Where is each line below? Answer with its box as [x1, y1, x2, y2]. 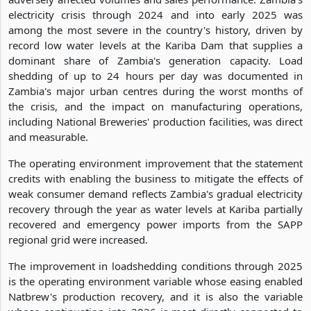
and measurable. [8, 129, 88, 144]
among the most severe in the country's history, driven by [8, 22, 303, 37]
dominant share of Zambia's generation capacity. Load [8, 53, 303, 67]
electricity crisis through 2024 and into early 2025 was [8, 7, 303, 22]
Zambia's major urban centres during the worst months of [8, 83, 303, 98]
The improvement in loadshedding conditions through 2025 [8, 258, 303, 273]
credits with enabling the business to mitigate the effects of [8, 171, 303, 185]
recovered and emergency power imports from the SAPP [8, 217, 303, 231]
